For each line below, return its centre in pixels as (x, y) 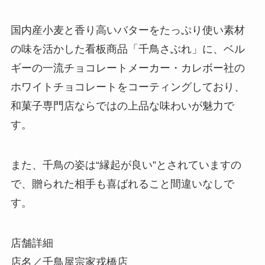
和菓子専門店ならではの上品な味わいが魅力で (122, 106)
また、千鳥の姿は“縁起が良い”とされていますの (126, 165)
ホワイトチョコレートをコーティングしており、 (127, 87)
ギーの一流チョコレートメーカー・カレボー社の (127, 68)
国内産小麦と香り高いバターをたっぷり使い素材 (127, 30)
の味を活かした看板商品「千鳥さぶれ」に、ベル (127, 49)
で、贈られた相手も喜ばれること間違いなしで (122, 184)
